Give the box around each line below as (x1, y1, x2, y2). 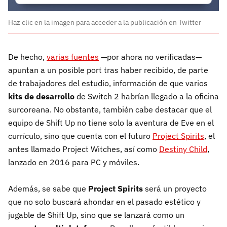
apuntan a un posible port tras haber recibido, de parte (8, 65, 208, 75)
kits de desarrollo (8, 91, 74, 102)
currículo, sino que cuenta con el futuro (8, 131, 153, 141)
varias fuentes (47, 52, 99, 62)
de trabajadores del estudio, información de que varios (8, 78, 208, 89)
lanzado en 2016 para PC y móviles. (8, 157, 139, 168)
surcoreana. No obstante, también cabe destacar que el (8, 104, 212, 115)
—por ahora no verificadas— (99, 52, 202, 62)
